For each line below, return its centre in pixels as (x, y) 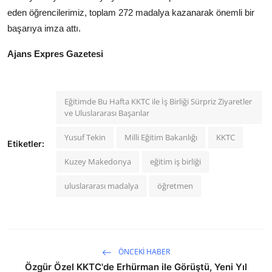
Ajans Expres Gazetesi (55, 53)
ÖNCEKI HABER (143, 252)
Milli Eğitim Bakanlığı (161, 137)
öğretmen (175, 185)
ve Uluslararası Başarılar (107, 113)
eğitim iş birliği (175, 161)
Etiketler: (26, 144)
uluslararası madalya (101, 185)
